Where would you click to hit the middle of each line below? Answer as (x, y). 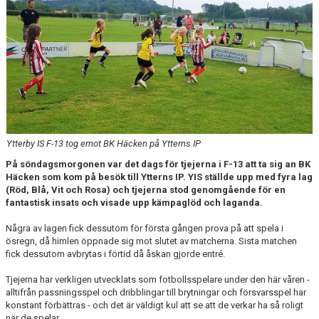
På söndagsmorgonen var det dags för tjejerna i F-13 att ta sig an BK (158, 164)
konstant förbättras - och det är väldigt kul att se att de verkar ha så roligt (155, 305)
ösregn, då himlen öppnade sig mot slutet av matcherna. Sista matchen (151, 241)
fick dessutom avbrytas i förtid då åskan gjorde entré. (115, 253)
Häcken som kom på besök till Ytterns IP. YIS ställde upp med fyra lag (159, 177)
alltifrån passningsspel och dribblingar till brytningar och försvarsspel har (156, 292)
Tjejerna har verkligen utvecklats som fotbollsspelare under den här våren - (158, 279)
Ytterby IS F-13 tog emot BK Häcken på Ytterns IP (104, 143)
